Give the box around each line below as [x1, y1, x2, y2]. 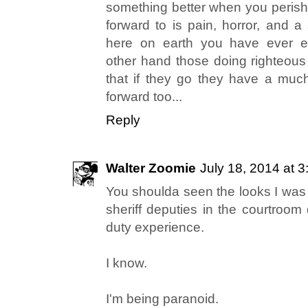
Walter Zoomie [106, 161, 196, 176]
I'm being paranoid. [106, 291, 219, 307]
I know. [106, 256, 147, 271]
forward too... [106, 89, 182, 104]
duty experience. [106, 220, 204, 235]
